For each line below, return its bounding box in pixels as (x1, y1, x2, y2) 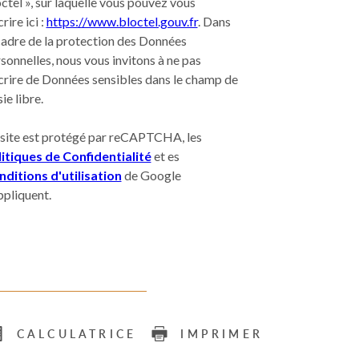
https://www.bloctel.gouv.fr (46, 14, 198, 30)
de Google (121, 167, 181, 184)
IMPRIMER (180, 327, 263, 341)
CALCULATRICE (16, 327, 137, 341)
